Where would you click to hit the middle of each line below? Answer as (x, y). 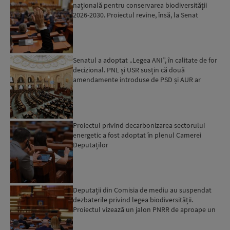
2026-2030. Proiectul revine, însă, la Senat (136, 15)
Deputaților (91, 145)
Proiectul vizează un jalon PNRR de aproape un (145, 210)
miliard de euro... (99, 219)
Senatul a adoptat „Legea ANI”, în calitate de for (145, 60)
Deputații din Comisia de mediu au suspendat (142, 190)
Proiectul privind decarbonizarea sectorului (139, 125)
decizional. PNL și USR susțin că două (129, 70)
